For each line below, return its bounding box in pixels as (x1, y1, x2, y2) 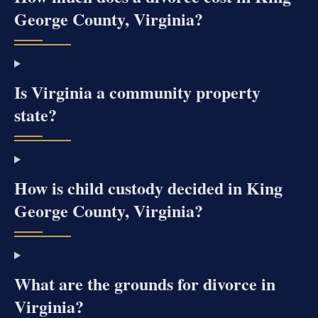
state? (14, 102, 57, 128)
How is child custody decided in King (14, 175, 283, 201)
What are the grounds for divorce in (14, 271, 275, 297)
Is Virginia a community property (14, 79, 261, 105)
